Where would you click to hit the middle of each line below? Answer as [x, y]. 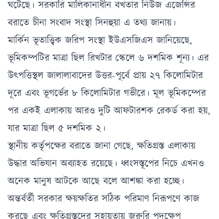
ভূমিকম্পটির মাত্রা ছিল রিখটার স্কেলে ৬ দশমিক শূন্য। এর [108, 58]
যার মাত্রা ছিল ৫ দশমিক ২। [57, 129]
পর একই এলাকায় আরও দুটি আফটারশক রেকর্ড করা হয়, [109, 111]
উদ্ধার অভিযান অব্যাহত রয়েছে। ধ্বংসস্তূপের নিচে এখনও [106, 164]
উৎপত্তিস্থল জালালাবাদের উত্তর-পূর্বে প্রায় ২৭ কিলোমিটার [105, 76]
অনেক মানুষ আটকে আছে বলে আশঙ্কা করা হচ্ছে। [96, 181]
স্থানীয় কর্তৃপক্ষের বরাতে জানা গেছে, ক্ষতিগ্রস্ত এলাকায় [102, 146]
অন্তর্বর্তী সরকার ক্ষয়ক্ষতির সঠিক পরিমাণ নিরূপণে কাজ [104, 199]
